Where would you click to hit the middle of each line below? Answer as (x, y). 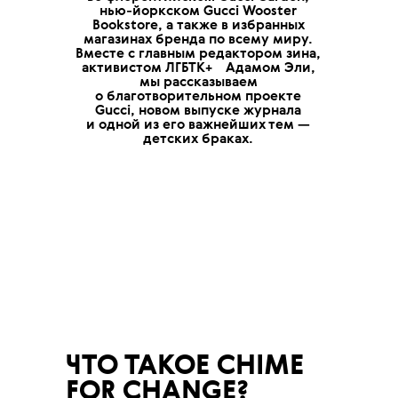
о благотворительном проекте (198, 96)
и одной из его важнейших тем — (198, 124)
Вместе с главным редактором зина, (198, 53)
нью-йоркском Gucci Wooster (198, 11)
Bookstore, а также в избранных (198, 25)
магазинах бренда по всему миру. (198, 39)
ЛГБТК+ (187, 68)
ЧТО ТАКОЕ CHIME (184, 366)
